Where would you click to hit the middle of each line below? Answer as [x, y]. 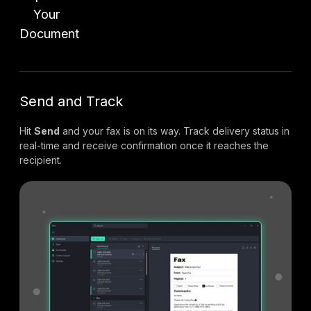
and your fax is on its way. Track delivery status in [175, 131]
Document [49, 33]
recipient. [41, 160]
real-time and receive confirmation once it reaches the [144, 145]
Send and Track [71, 101]
